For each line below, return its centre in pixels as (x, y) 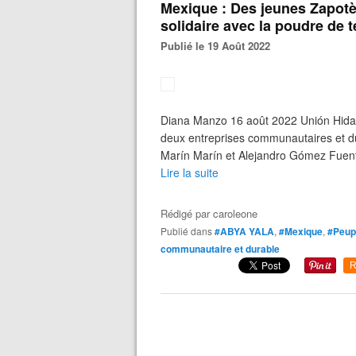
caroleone (235, 213)
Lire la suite (190, 172)
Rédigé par (187, 213)
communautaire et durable (220, 249)
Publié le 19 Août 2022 (219, 46)
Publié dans (190, 231)
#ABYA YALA (244, 231)
